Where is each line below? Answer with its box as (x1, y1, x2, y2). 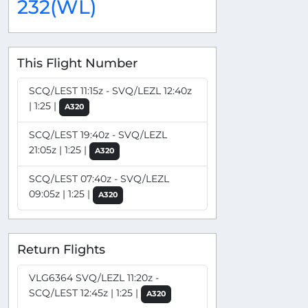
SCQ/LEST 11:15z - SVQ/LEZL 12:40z (29, 85, 192, 98)
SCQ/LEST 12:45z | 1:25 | (29, 286, 141, 299)
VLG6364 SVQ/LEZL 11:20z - (29, 271, 159, 284)
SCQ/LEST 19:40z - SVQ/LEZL (29, 129, 167, 142)
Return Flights (17, 242, 105, 257)
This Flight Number (17, 55, 137, 70)
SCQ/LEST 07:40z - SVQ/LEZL (29, 173, 169, 186)
